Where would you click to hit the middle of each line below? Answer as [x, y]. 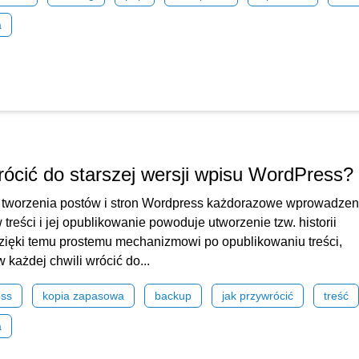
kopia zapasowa [83, 296]
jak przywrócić [258, 296]
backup [173, 296]
